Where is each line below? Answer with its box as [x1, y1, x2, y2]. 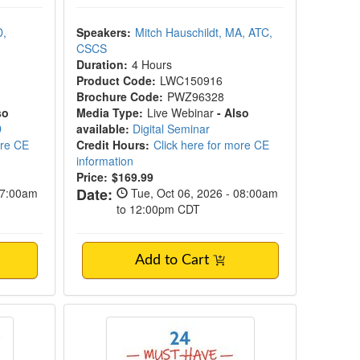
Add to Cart [135, 253, 214, 268]
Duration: [76, 56, 129, 72]
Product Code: [76, 72, 157, 88]
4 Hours [132, 56, 173, 72]
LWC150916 [160, 72, 223, 88]
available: [76, 121, 130, 137]
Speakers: [76, 24, 132, 40]
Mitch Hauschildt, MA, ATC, [135, 24, 273, 40]
